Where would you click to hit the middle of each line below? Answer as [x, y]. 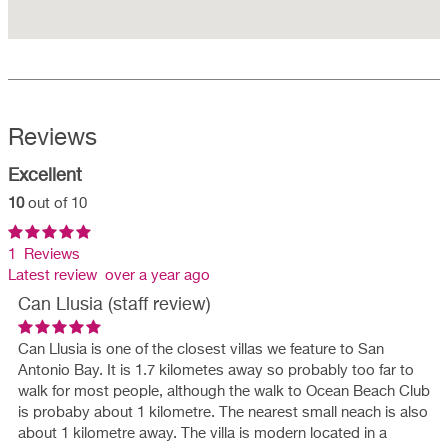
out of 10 [57, 204]
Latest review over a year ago [109, 275]
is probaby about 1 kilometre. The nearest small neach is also [223, 412]
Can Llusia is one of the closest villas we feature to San [201, 349]
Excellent [45, 175]
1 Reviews [44, 254]
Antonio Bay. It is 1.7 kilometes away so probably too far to [216, 370]
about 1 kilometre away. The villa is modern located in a [202, 433]
